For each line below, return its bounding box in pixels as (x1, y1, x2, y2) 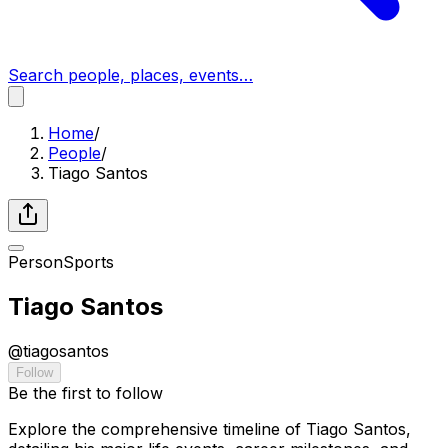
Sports (63, 252, 114, 272)
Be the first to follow (8, 382, 163, 403)
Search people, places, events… (8, 65, 253, 85)
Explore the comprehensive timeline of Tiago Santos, (8, 418, 411, 439)
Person (8, 252, 63, 272)
